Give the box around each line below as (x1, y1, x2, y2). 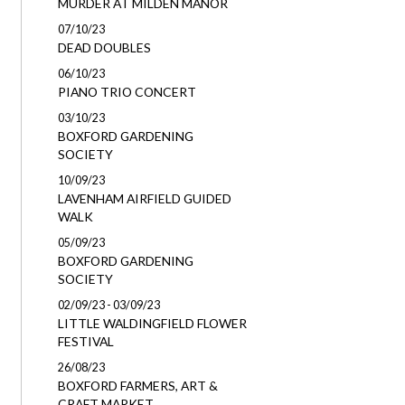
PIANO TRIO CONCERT (57, 84, 196, 99)
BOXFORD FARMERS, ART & (57, 378, 218, 393)
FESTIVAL (57, 334, 114, 349)
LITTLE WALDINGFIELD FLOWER (57, 316, 247, 331)
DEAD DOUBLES (57, 40, 151, 55)
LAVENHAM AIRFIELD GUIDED (57, 191, 231, 206)
